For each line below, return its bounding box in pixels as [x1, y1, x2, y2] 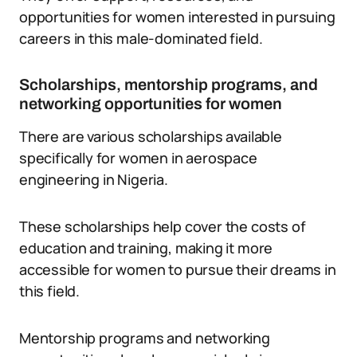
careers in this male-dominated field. [19, 29, 263, 48]
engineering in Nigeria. [19, 170, 168, 189]
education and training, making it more [19, 238, 273, 257]
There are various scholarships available [19, 127, 282, 146]
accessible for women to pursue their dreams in [19, 260, 336, 279]
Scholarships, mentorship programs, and [19, 76, 318, 93]
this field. [19, 281, 80, 300]
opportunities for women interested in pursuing [19, 7, 335, 26]
